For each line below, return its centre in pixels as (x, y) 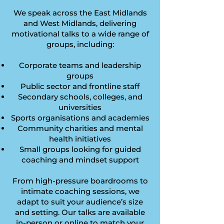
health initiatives (80, 139)
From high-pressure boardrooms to (80, 181)
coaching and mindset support (80, 160)
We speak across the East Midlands (80, 13)
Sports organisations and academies (80, 118)
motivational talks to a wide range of (80, 34)
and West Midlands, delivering (80, 23)
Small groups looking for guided (80, 149)
